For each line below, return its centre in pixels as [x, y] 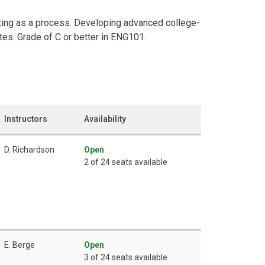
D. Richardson [29, 149]
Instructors [26, 119]
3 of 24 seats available [126, 257]
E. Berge [20, 245]
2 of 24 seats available [126, 162]
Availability [105, 119]
